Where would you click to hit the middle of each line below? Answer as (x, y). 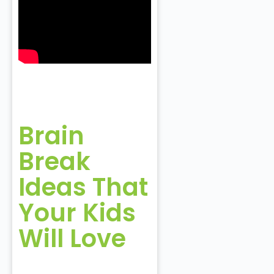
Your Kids (77, 213)
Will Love (78, 239)
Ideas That (83, 187)
